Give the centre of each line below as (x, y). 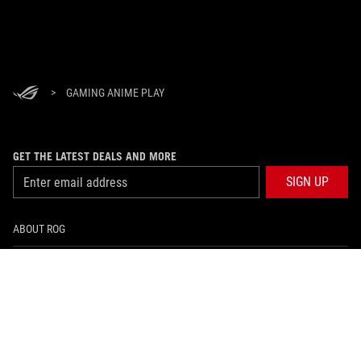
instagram (219, 346)
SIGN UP (307, 182)
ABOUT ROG (39, 229)
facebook (183, 346)
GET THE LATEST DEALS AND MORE (95, 156)
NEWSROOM (40, 300)
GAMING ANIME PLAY (115, 93)
